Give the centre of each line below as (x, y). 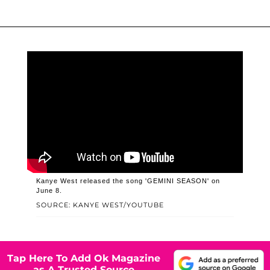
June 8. (49, 191)
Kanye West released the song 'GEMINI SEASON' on (128, 181)
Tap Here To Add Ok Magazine (84, 258)
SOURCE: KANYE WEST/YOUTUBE (100, 205)
